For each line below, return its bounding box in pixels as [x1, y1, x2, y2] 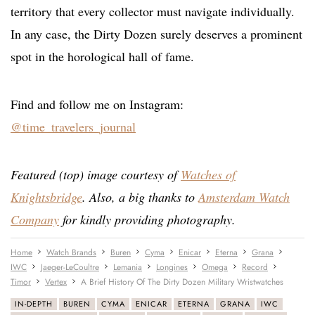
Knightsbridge [11, 188, 82, 205]
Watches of [181, 165, 236, 183]
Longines [156, 260, 188, 274]
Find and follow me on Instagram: [11, 95, 184, 112]
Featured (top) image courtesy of [11, 165, 181, 183]
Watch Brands [46, 245, 96, 259]
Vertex [45, 275, 67, 288]
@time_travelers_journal [11, 117, 136, 135]
